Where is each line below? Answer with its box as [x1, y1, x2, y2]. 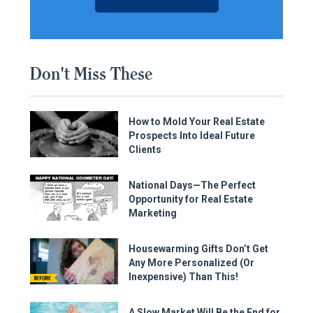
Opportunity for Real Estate [129, 193, 253, 205]
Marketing [129, 207, 177, 219]
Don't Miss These [30, 63, 152, 84]
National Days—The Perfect [129, 179, 256, 191]
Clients [129, 143, 161, 155]
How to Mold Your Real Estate [129, 115, 265, 127]
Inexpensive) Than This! [129, 270, 238, 282]
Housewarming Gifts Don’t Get [129, 242, 268, 254]
